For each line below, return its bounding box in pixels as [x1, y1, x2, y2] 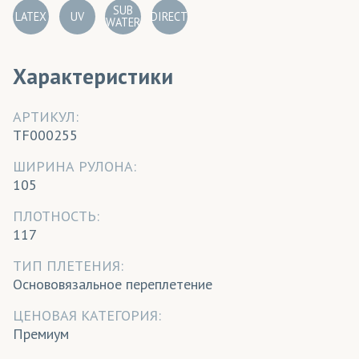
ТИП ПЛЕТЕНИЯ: [13, 256, 123, 275]
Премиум [13, 324, 69, 343]
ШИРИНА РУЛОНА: [13, 156, 136, 175]
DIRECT [151, 8, 188, 24]
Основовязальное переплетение [13, 274, 212, 293]
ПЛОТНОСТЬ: [13, 206, 99, 225]
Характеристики [13, 62, 173, 90]
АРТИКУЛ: [13, 107, 79, 126]
